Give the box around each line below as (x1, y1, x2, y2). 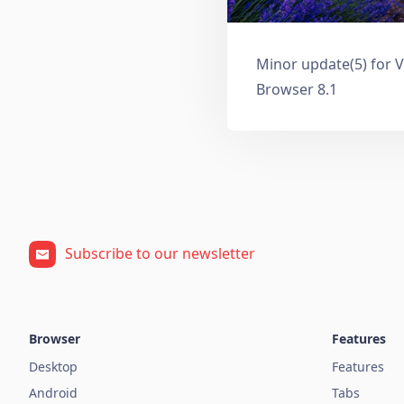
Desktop (29, 358, 78, 376)
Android (29, 384, 78, 402)
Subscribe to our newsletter (65, 243, 255, 264)
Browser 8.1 (256, 79, 337, 100)
